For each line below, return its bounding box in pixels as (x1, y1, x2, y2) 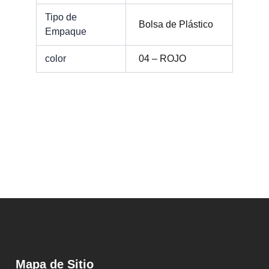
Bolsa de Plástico (139, 19, 214, 29)
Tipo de (45, 11, 77, 22)
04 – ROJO (139, 53, 187, 64)
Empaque (45, 26, 87, 37)
